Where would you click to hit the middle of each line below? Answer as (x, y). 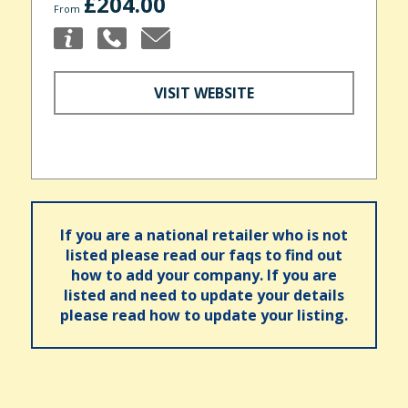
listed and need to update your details (204, 295)
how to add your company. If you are (204, 275)
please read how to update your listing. (204, 315)
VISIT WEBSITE (204, 92)
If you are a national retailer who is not (204, 235)
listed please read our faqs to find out (204, 255)
